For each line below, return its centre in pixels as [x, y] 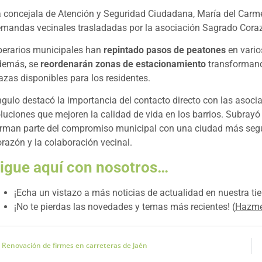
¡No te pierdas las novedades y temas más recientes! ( [125, 206]
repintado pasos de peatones [165, 50]
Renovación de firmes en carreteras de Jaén [75, 246]
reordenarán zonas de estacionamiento [123, 64]
